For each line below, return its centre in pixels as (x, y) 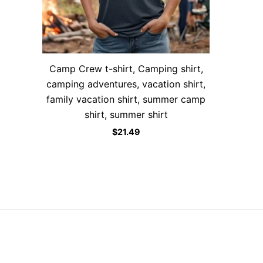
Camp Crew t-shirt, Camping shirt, (126, 69)
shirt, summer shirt (126, 115)
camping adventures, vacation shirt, (126, 84)
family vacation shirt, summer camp (126, 100)
